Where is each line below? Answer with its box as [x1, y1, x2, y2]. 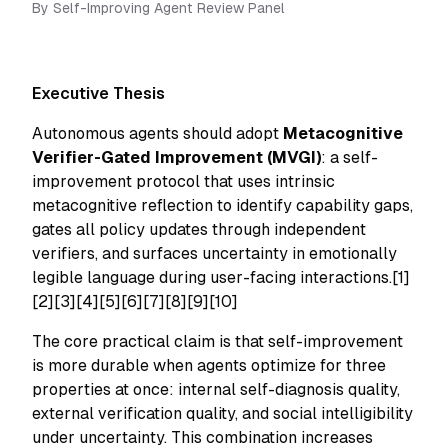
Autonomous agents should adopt [32, 124, 283, 143]
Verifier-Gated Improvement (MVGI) [32, 148, 321, 167]
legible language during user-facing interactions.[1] [32, 268, 410, 287]
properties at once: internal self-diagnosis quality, [32, 380, 400, 399]
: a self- [321, 148, 378, 167]
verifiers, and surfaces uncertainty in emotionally [32, 244, 397, 263]
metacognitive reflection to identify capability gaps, [32, 196, 413, 215]
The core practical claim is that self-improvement [32, 332, 403, 351]
